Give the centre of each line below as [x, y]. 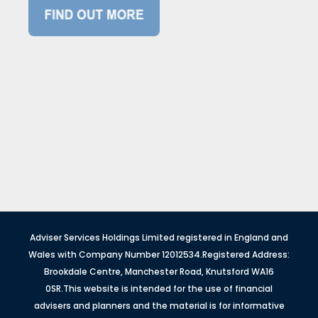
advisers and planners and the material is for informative [159, 306]
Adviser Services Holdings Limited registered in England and [159, 237]
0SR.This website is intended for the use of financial [159, 289]
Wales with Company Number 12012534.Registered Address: [159, 254]
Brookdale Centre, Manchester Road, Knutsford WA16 [159, 272]
